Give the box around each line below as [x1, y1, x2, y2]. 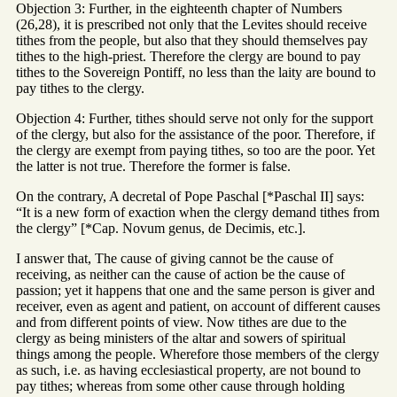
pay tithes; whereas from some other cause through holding [16, 378, 345, 393]
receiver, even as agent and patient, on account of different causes [16, 298, 380, 314]
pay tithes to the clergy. [16, 80, 144, 96]
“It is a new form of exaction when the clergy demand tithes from [16, 204, 379, 220]
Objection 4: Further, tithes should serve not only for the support [16, 110, 373, 126]
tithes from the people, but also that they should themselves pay [16, 32, 368, 48]
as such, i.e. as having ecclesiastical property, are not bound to [16, 362, 361, 378]
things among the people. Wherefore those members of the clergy [16, 346, 379, 362]
